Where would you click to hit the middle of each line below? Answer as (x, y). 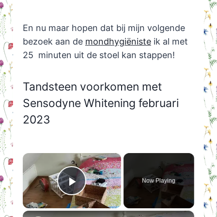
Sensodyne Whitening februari (101, 103)
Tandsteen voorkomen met (92, 87)
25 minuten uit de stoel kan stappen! (99, 55)
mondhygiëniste (118, 41)
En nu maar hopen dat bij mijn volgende (104, 28)
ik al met (169, 41)
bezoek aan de (54, 41)
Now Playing (159, 180)
